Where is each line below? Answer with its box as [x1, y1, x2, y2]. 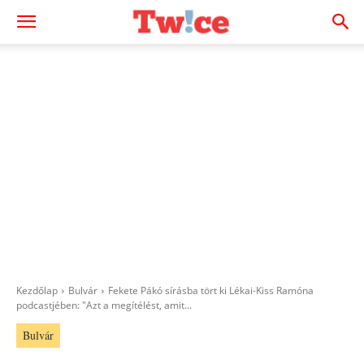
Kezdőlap [16, 284, 58, 297]
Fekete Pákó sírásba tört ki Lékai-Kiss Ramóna [108, 284, 314, 297]
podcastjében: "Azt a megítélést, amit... [16, 298, 192, 312]
